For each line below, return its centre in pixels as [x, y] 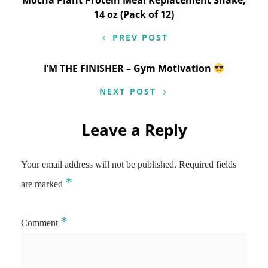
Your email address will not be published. [99, 164]
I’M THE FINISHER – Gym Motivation [128, 68]
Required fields [208, 164]
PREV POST [140, 37]
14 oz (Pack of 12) [134, 14]
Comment [41, 223]
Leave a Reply [134, 130]
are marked [43, 184]
